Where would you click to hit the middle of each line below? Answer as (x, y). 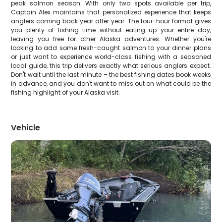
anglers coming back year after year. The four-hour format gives (111, 21)
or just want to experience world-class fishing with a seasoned (111, 57)
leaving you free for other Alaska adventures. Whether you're (111, 39)
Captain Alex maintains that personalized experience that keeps (111, 12)
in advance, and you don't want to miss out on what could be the (111, 83)
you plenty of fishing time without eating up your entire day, (111, 30)
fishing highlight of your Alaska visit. (66, 92)
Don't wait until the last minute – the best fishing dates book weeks (111, 75)
